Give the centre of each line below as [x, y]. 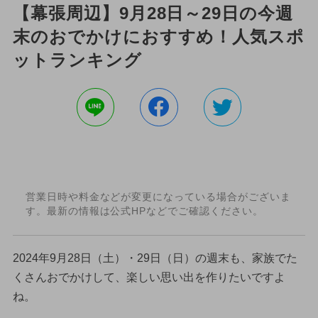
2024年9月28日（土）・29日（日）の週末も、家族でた [155, 258]
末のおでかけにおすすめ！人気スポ [159, 36]
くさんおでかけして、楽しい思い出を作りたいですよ [149, 277]
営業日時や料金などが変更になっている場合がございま [158, 197]
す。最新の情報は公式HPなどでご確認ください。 [144, 211]
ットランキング [77, 60]
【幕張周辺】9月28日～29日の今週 [153, 13]
